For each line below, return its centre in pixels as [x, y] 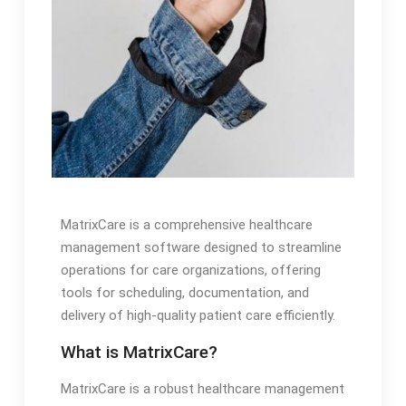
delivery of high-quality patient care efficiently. [198, 316]
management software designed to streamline [201, 248]
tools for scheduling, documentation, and [184, 293]
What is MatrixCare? [139, 353]
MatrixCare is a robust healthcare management [202, 389]
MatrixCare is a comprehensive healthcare [186, 225]
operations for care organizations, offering [190, 271]
